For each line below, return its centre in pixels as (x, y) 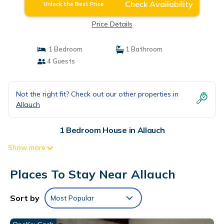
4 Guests (60, 61)
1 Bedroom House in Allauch (112, 130)
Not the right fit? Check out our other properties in (97, 94)
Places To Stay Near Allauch (93, 174)
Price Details (112, 24)
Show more (27, 147)
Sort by (25, 198)
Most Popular (72, 198)
